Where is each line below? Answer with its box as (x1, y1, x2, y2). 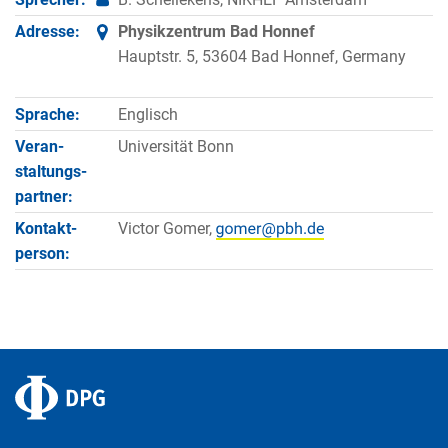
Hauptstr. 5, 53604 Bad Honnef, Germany (117, 47, 406, 67)
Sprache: (15, 104, 80, 124)
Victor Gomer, (117, 219, 216, 239)
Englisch (117, 104, 178, 124)
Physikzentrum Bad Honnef (117, 22, 315, 42)
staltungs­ (15, 161, 87, 181)
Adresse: (15, 22, 80, 42)
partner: (15, 186, 73, 206)
